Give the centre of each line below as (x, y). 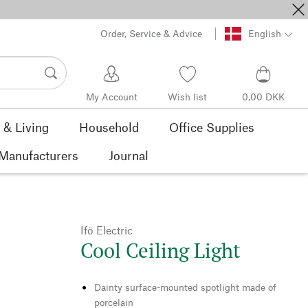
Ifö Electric (107, 230)
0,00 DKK (263, 96)
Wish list (187, 96)
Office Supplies (212, 128)
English (264, 33)
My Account (111, 96)
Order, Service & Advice (152, 33)
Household (109, 128)
